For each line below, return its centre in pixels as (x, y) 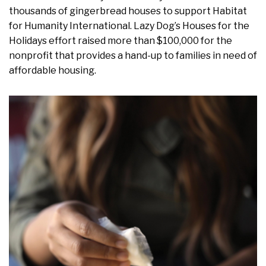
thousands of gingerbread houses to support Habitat (128, 11)
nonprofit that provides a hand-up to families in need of (133, 56)
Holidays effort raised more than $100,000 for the (121, 41)
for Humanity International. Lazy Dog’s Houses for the (129, 26)
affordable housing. (53, 71)
